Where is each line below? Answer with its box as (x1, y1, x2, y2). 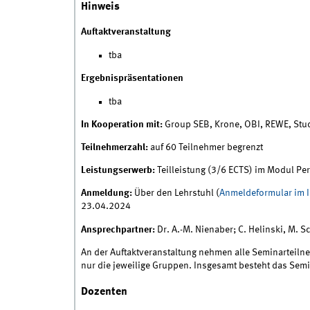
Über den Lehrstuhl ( (131, 188, 219, 199)
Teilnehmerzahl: (80, 143, 148, 153)
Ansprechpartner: (80, 224, 155, 235)
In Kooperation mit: (80, 120, 165, 130)
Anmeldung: (80, 188, 132, 199)
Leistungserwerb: (80, 165, 155, 176)
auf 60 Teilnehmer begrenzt (147, 143, 263, 153)
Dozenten (80, 286, 127, 298)
